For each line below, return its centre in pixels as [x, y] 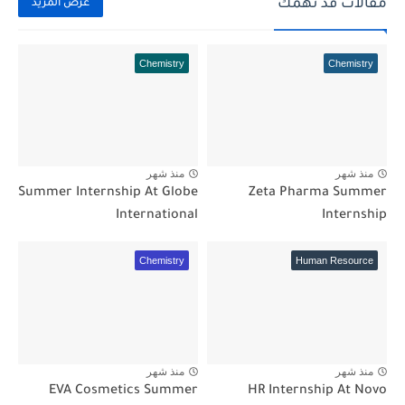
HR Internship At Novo [317, 392]
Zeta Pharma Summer [318, 194]
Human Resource [334, 261]
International [157, 217]
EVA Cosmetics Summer [123, 392]
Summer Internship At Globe [108, 194]
